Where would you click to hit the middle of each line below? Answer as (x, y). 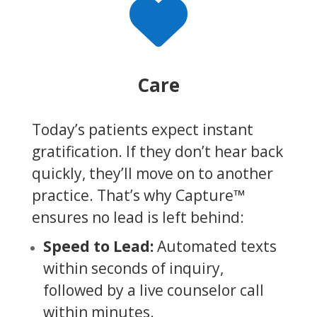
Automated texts (215, 246)
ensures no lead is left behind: (138, 217)
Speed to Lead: (98, 246)
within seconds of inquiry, (133, 268)
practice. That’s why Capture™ (138, 195)
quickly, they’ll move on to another (152, 173)
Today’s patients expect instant (142, 129)
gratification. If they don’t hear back (157, 151)
